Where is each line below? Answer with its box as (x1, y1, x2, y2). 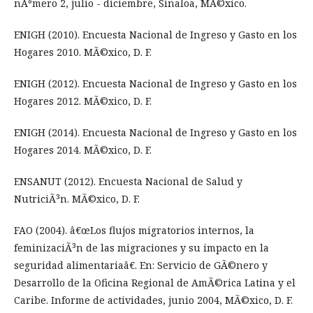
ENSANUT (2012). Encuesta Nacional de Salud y (14, 175, 242, 189)
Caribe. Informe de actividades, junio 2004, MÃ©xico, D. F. (14, 293, 293, 307)
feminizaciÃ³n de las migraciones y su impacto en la (14, 241, 269, 255)
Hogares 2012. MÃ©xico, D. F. (14, 94, 152, 108)
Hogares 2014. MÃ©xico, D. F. (14, 143, 152, 157)
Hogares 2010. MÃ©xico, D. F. (14, 45, 152, 59)
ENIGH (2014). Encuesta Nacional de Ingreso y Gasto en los (14, 126, 297, 140)
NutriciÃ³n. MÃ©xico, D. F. (14, 192, 140, 206)
